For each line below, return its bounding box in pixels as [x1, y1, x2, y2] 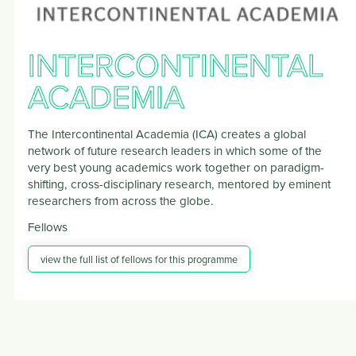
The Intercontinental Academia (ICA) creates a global [28, 126, 306, 143]
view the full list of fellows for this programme [41, 252, 238, 267]
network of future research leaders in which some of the [28, 142, 322, 160]
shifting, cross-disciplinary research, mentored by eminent [28, 176, 331, 193]
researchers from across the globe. [28, 192, 214, 210]
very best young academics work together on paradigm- [28, 159, 324, 176]
